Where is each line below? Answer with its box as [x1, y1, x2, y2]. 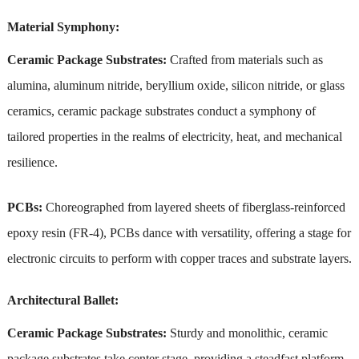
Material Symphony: [6, 19, 119, 34]
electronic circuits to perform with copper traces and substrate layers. [6, 251, 352, 265]
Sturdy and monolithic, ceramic [169, 325, 328, 340]
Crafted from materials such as [169, 52, 323, 67]
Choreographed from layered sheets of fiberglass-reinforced [42, 200, 345, 214]
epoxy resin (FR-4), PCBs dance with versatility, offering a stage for [6, 225, 351, 240]
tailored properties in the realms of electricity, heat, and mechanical [6, 129, 342, 143]
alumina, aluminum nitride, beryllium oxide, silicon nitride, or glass [6, 78, 345, 92]
